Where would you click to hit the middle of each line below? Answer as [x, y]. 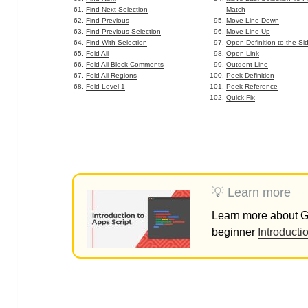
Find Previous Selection [124, 32]
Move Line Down [253, 21]
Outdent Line [247, 65]
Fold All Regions [112, 76]
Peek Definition [251, 76]
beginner [234, 232]
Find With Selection [117, 43]
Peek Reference [252, 87]
